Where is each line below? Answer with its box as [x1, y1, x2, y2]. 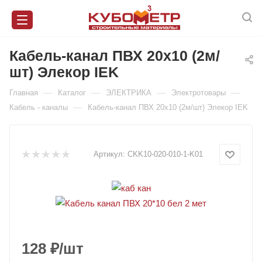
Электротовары [171, 88, 226, 98]
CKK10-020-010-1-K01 [127, 150, 203, 159]
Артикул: [94, 150, 125, 159]
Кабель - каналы [9, 103, 68, 112]
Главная [9, 88, 38, 98]
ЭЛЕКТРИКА [106, 88, 151, 98]
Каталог [58, 88, 86, 98]
